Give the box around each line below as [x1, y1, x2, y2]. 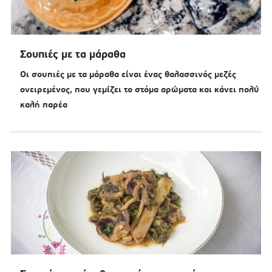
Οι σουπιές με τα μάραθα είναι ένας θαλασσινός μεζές [19, 69, 236, 80]
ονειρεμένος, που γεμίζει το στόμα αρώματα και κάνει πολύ [19, 84, 259, 95]
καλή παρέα [19, 99, 67, 110]
